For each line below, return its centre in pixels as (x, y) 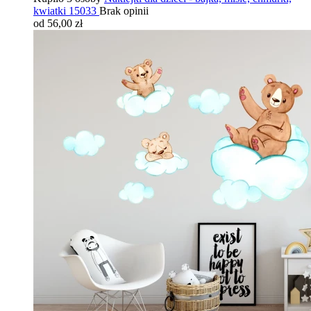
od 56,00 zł (58, 23)
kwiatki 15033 (65, 11)
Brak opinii (124, 11)
